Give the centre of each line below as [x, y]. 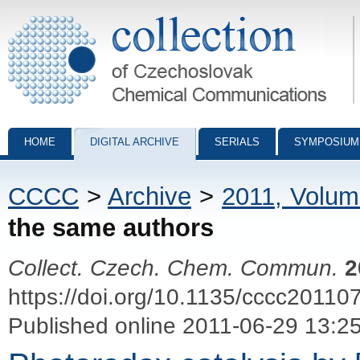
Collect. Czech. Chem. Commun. [173, 268]
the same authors [111, 228]
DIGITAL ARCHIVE [135, 142]
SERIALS [237, 142]
